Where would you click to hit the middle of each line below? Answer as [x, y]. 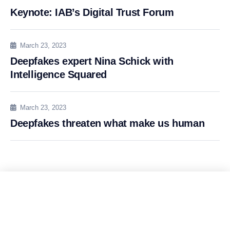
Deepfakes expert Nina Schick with [92, 61]
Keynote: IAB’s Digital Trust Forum [92, 13]
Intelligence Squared [59, 75]
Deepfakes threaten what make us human [108, 123]
